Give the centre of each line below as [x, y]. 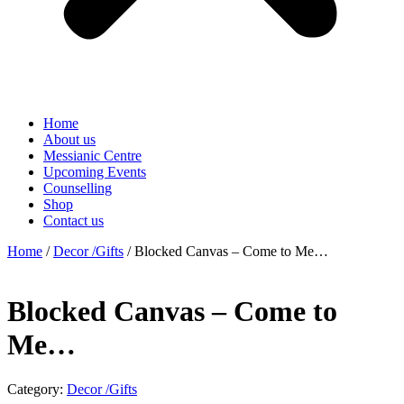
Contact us [73, 220]
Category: [35, 389]
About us [69, 139]
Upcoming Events [95, 172]
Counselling [78, 188]
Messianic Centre [92, 156]
